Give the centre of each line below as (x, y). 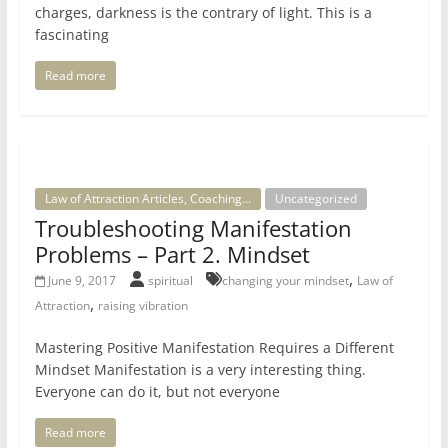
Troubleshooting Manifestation (193, 228)
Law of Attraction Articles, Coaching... (147, 199)
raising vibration (142, 306)
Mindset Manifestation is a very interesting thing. (200, 370)
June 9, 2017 (82, 281)
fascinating (71, 35)
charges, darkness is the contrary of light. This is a (203, 13)
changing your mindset (286, 281)
